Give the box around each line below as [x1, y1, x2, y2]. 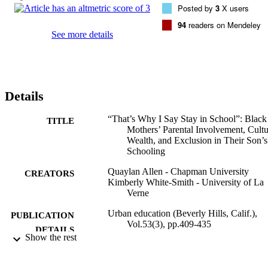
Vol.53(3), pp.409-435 [127, 218, 211, 229]
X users [220, 2, 249, 14]
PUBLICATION [11, 210, 74, 220]
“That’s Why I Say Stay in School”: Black [108, 113, 267, 124]
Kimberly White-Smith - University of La [108, 176, 264, 187]
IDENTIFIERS [16, 248, 74, 258]
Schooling [127, 145, 165, 156]
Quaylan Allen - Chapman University [108, 166, 249, 176]
